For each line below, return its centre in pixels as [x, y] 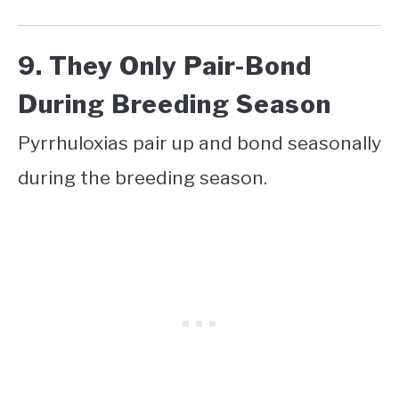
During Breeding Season [178, 105]
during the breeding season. [142, 178]
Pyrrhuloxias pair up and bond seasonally [199, 143]
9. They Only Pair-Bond [165, 66]
